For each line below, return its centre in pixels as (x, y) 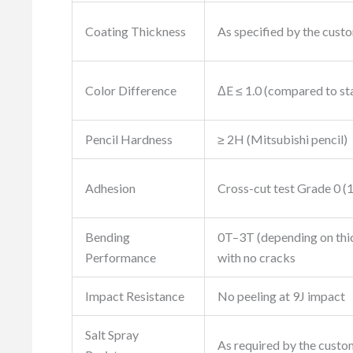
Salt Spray (112, 335)
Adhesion (110, 188)
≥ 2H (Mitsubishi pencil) (282, 139)
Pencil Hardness (129, 139)
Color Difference (131, 91)
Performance (121, 258)
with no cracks (256, 258)
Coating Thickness (136, 32)
